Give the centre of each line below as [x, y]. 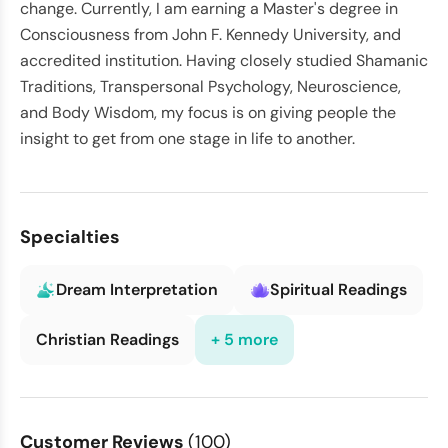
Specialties [70, 237]
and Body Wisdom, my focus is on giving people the [208, 112]
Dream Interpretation [137, 289]
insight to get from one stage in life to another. [187, 138]
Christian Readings [107, 339]
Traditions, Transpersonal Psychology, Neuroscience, [210, 86]
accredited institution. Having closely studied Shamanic [224, 60]
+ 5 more [244, 339]
